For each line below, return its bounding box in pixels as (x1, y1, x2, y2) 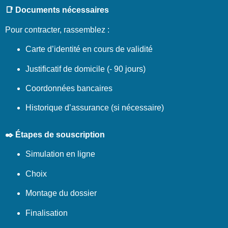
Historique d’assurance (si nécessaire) (25, 103, 164, 112)
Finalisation (25, 208, 68, 217)
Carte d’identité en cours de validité (25, 45, 153, 54)
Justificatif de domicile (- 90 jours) (25, 64, 146, 73)
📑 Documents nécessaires (5, 6, 109, 15)
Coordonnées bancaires (25, 83, 112, 93)
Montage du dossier (25, 189, 97, 198)
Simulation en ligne (25, 150, 95, 159)
